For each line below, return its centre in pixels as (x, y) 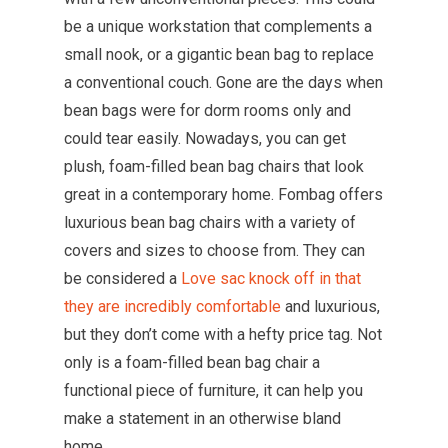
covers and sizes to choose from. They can (214, 250)
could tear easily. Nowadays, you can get (205, 138)
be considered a (122, 278)
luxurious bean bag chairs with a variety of (210, 222)
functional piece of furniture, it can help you (213, 390)
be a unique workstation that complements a (218, 26)
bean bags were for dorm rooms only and (207, 110)
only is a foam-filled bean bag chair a (192, 362)
